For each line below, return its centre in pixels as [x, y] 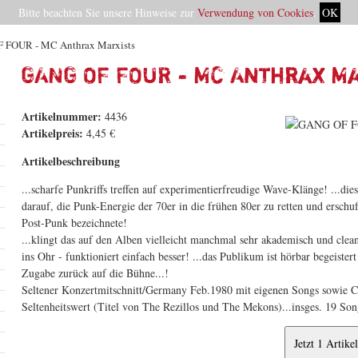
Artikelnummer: [62, 116]
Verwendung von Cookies [255, 12]
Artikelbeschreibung [71, 161]
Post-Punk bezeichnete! [74, 223]
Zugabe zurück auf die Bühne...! [95, 273]
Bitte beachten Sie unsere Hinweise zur [107, 12]
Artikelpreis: [52, 133]
